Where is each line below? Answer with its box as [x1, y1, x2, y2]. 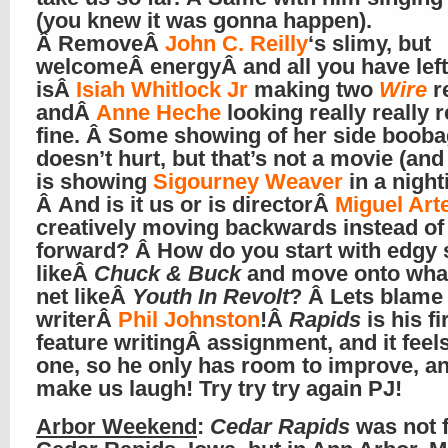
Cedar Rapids [210, 414, 350, 439]
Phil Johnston [118, 307, 260, 332]
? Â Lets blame [289, 284, 443, 309]
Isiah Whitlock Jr [76, 77, 248, 102]
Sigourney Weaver [153, 169, 343, 194]
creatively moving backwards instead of [36, 215, 444, 240]
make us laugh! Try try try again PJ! [36, 376, 402, 401]
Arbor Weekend [36, 414, 197, 439]
